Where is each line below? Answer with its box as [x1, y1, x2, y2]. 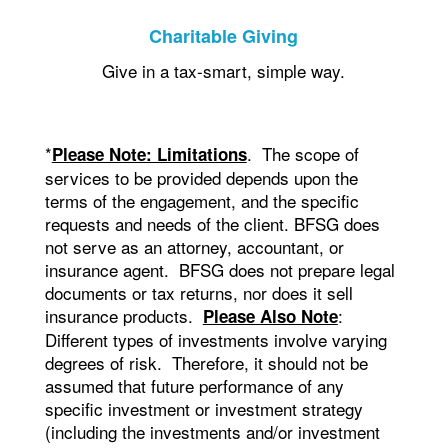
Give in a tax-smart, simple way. [102, 58, 346, 84]
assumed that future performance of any [44, 373, 344, 399]
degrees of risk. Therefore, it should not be [44, 350, 368, 376]
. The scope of [246, 141, 359, 167]
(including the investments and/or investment [44, 419, 380, 445]
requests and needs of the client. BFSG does [44, 211, 380, 237]
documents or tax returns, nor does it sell [44, 280, 353, 306]
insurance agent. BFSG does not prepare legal [44, 257, 395, 283]
